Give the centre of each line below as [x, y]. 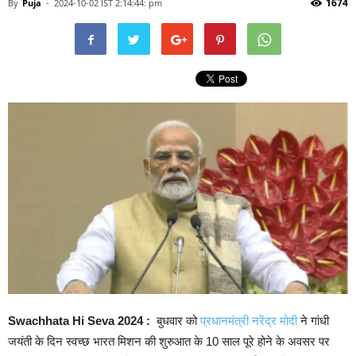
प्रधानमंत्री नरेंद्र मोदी [247, 321]
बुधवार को [175, 321]
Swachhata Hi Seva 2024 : [81, 321]
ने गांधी [313, 321]
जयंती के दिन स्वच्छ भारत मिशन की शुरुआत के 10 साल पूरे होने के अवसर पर [169, 342]
